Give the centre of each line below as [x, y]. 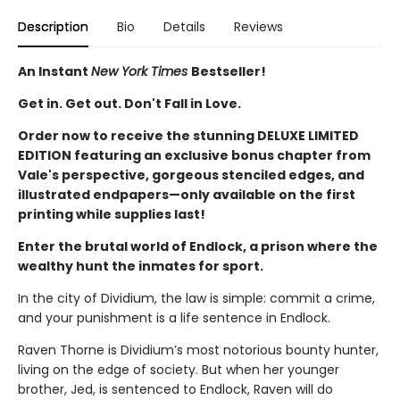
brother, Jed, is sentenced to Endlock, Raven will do [175, 389]
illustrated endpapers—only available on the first [187, 194]
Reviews [258, 26]
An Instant [54, 71]
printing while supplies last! [112, 214]
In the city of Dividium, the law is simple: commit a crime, [196, 298]
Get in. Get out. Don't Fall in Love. [129, 103]
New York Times [141, 71]
